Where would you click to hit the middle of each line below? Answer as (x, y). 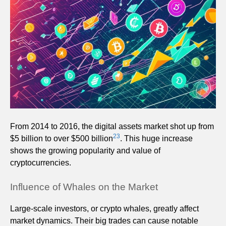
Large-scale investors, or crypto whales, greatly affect (104, 209)
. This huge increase (156, 139)
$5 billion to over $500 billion (62, 139)
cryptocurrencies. (41, 163)
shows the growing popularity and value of (85, 151)
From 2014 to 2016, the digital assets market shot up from (112, 127)
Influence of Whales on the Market (84, 187)
